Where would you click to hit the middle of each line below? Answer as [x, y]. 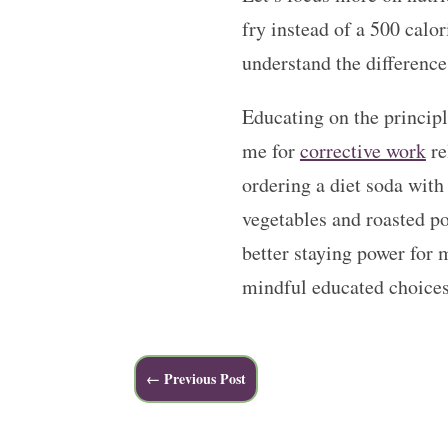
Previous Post [205, 378]
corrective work [362, 150]
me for [270, 150]
